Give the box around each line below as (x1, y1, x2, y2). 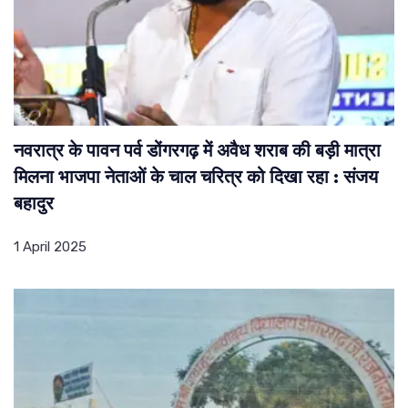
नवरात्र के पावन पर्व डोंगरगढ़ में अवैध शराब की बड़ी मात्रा (14, 144, 381, 161)
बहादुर (14, 197, 54, 214)
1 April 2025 (14, 239, 87, 256)
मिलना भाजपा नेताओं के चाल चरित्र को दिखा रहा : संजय (14, 170, 378, 188)
